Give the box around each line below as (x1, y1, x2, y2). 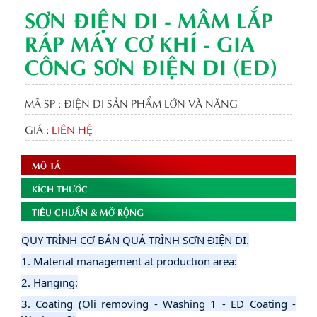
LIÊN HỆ (52, 121, 93, 137)
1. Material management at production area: (21, 254, 237, 269)
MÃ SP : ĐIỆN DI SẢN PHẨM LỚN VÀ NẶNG (25, 95, 238, 111)
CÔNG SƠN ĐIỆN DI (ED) (25, 50, 277, 81)
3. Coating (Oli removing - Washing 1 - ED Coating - (21, 296, 296, 311)
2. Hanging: (21, 275, 78, 290)
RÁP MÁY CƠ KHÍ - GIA (25, 26, 255, 58)
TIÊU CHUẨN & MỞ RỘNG (32, 204, 144, 219)
